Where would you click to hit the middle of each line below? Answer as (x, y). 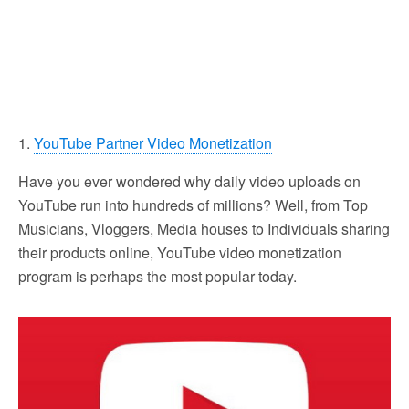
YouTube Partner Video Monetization (153, 143)
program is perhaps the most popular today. (157, 277)
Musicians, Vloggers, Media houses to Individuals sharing (204, 229)
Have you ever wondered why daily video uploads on (189, 182)
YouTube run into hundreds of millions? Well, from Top (193, 205)
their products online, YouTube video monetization (180, 253)
